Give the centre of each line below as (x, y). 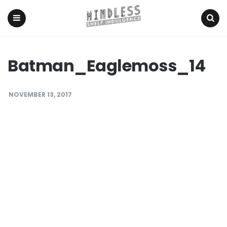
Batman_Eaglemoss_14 (107, 66)
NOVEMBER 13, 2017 (40, 95)
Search (210, 35)
